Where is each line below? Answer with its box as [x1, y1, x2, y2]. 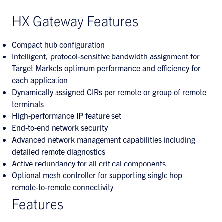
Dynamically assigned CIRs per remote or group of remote [12, 87, 206, 97]
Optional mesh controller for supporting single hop [12, 170, 182, 180]
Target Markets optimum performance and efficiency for [12, 63, 201, 73]
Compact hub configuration [12, 39, 105, 49]
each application [12, 75, 68, 85]
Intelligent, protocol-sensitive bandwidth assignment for [12, 51, 200, 61]
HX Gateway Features [12, 11, 138, 29]
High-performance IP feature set [12, 111, 121, 120]
